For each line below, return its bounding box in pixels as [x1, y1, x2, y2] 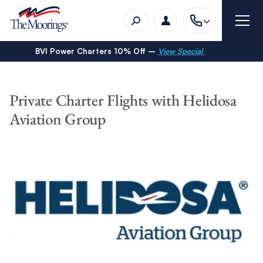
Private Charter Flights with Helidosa [9, 90, 237, 110]
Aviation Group [9, 109, 106, 129]
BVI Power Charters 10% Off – [35, 46, 158, 56]
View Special [157, 46, 205, 56]
